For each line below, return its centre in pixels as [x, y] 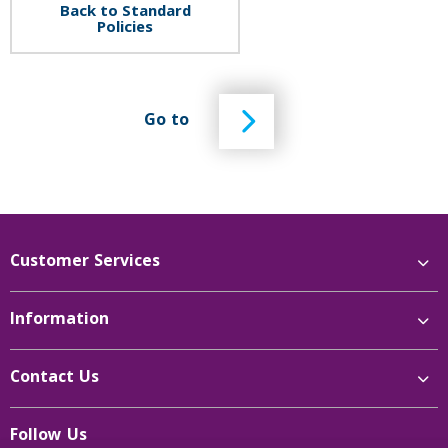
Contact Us [54, 378]
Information [59, 320]
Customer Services [85, 262]
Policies [125, 28]
